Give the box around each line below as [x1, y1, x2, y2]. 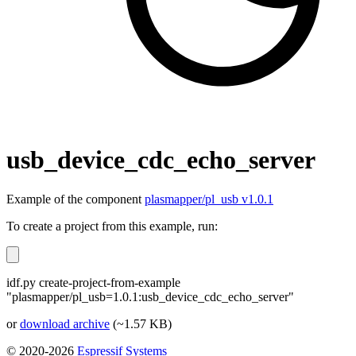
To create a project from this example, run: [6, 219, 218, 233]
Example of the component [6, 192, 145, 206]
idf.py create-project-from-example [6, 275, 180, 289]
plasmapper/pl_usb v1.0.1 [145, 192, 273, 206]
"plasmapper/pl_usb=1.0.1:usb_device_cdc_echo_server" [6, 289, 294, 304]
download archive [20, 316, 110, 331]
